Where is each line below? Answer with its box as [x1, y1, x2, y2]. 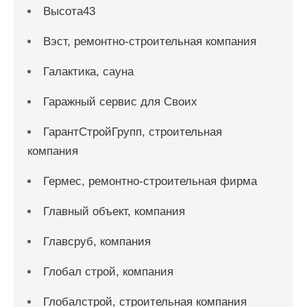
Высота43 [43, 5, 95, 18]
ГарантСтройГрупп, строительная [43, 125, 222, 138]
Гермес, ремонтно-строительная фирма [43, 175, 257, 188]
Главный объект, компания [43, 205, 185, 218]
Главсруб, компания [43, 235, 151, 248]
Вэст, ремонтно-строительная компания [43, 35, 256, 48]
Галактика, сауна [43, 65, 134, 78]
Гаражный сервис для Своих [43, 95, 197, 108]
